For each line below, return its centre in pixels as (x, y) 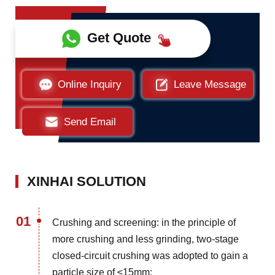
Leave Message (210, 84)
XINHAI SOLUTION (86, 182)
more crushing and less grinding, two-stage (146, 239)
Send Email (90, 122)
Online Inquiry (90, 84)
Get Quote (119, 37)
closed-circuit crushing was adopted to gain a (150, 256)
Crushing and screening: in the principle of (144, 223)
